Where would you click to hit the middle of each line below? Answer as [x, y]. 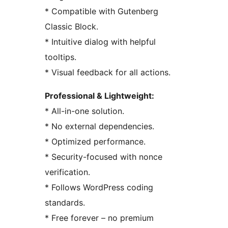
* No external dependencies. [99, 126]
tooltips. [61, 57]
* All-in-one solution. [84, 111]
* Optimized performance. [95, 142]
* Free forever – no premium [99, 218]
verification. [67, 172]
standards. [65, 203]
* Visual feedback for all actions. [108, 73]
